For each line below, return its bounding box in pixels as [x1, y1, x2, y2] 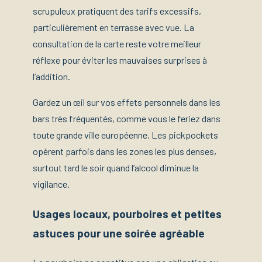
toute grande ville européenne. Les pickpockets [33, 129, 218, 141]
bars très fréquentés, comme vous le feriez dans [33, 113, 220, 125]
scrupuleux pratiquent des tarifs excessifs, [33, 5, 201, 17]
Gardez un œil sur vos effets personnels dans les [33, 96, 220, 108]
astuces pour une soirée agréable [33, 226, 205, 240]
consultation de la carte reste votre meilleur [33, 38, 201, 50]
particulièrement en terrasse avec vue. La [33, 22, 194, 33]
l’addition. [33, 71, 70, 82]
